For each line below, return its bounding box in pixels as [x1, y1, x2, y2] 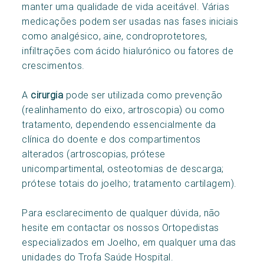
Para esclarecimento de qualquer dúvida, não [22, 206, 220, 219]
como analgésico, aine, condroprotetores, [22, 29, 207, 42]
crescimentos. [22, 59, 85, 71]
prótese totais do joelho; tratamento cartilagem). [22, 177, 237, 189]
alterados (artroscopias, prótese [22, 147, 166, 160]
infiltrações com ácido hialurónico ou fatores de [22, 44, 234, 57]
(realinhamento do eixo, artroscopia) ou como [22, 103, 225, 115]
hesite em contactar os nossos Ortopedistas [22, 221, 219, 233]
